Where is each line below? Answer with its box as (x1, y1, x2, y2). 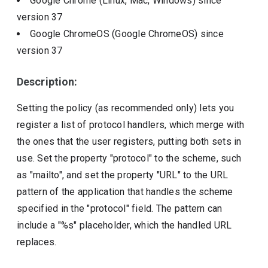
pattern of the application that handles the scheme (17, 186, 233, 197)
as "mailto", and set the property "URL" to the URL (17, 169, 229, 181)
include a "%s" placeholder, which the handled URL (17, 220, 232, 231)
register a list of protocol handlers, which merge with (17, 119, 245, 130)
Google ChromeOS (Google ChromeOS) (30, 28, 200, 39)
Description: (17, 75, 78, 88)
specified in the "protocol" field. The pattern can (17, 203, 223, 214)
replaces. (17, 236, 57, 248)
